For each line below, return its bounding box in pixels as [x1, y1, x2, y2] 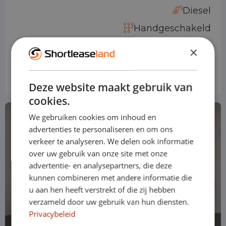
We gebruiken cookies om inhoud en [29, 112, 156, 123]
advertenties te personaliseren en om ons [29, 124, 173, 135]
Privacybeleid [29, 209, 76, 219]
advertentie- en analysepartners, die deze [29, 160, 172, 171]
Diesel [183, 5, 211, 16]
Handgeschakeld [134, 22, 211, 34]
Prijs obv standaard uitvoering [106, 47, 211, 57]
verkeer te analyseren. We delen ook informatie [29, 136, 194, 147]
